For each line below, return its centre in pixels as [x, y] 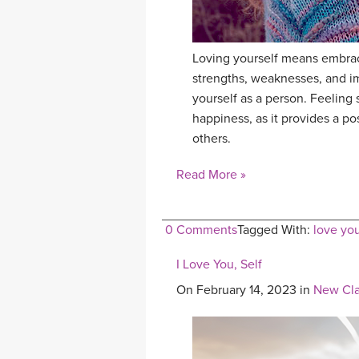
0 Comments [201, 230]
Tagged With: [275, 230]
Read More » [211, 175]
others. [212, 139]
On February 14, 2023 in [245, 290]
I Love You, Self [219, 265]
